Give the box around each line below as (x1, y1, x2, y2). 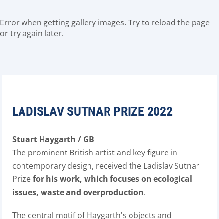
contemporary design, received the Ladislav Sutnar (12, 160, 199, 171)
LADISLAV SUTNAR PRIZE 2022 (12, 104, 173, 119)
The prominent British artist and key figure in (12, 147, 177, 158)
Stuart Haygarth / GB (12, 134, 94, 145)
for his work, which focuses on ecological (33, 174, 192, 184)
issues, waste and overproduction (12, 187, 144, 197)
